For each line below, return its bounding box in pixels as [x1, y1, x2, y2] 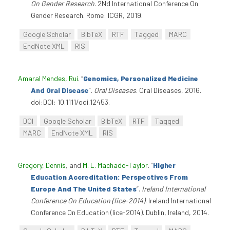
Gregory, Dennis [18, 160, 66, 169]
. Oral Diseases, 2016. [136, 86, 201, 95]
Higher [153, 160, 176, 169]
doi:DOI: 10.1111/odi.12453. [31, 98, 110, 107]
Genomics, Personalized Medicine [83, 74, 198, 83]
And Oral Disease [31, 86, 89, 95]
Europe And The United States [31, 184, 137, 193]
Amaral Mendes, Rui [18, 74, 78, 83]
